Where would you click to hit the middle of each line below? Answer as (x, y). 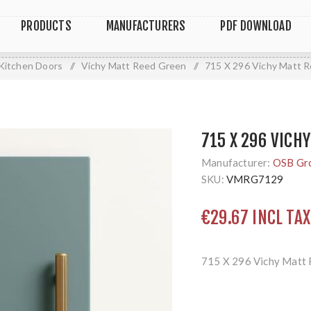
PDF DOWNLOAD (256, 26)
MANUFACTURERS (146, 26)
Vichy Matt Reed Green (134, 66)
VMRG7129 (255, 179)
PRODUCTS (46, 26)
